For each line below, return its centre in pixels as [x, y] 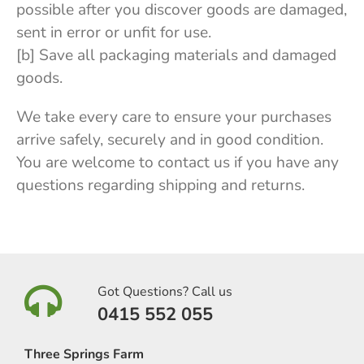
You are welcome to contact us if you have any [178, 162]
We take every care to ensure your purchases [174, 117]
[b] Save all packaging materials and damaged [176, 55]
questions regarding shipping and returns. [160, 185]
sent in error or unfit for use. [114, 32]
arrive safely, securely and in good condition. [170, 139]
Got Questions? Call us [165, 291]
